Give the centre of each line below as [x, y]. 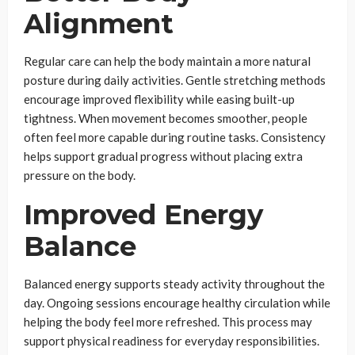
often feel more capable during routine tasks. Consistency [175, 137]
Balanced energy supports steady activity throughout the [174, 283]
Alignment [99, 23]
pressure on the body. [80, 175]
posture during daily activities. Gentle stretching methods [175, 80]
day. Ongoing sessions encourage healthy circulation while [177, 302]
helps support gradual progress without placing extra [163, 156]
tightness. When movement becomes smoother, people [166, 118]
